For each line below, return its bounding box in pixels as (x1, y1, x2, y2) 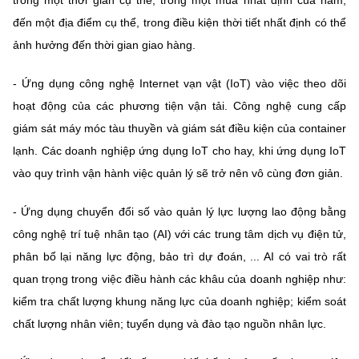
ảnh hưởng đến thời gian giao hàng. (13, 38, 196, 51)
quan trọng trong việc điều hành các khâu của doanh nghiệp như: (13, 272, 346, 285)
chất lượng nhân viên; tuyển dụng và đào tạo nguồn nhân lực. (13, 317, 326, 330)
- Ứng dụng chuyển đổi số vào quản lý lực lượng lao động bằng (13, 204, 346, 218)
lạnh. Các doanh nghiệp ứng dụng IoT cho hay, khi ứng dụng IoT (13, 143, 346, 157)
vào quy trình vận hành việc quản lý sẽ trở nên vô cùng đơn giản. (13, 166, 343, 179)
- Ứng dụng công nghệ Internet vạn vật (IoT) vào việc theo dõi (13, 76, 346, 90)
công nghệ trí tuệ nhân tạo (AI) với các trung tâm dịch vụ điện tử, (13, 227, 346, 240)
